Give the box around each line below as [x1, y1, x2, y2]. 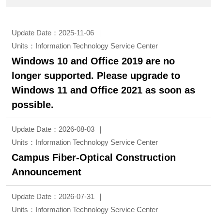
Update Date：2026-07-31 [12, 192, 94, 201]
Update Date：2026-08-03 [12, 125, 94, 133]
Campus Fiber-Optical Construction [12, 152, 176, 163]
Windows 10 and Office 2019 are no [12, 56, 175, 66]
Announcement [12, 167, 81, 177]
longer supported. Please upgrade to [12, 70, 180, 81]
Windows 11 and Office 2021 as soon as [12, 85, 195, 95]
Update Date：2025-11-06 [12, 29, 94, 37]
